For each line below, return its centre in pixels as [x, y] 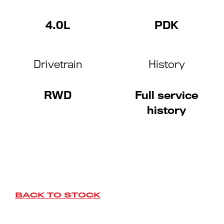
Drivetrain [57, 64]
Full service [166, 95]
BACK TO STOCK [58, 195]
